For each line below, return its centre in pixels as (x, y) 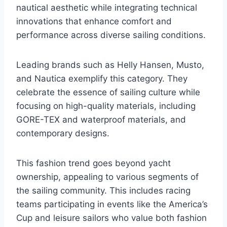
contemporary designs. (63, 134)
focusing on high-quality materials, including (106, 106)
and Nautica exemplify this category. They (102, 79)
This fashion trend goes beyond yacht (93, 163)
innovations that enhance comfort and (94, 22)
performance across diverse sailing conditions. (111, 35)
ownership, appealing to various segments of (107, 177)
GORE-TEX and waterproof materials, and (101, 120)
